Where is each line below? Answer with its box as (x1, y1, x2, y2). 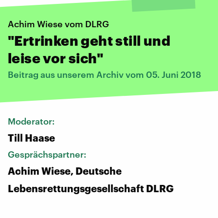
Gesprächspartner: (8, 148, 88, 160)
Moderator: (8, 115, 56, 127)
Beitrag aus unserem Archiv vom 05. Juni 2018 (8, 69, 201, 80)
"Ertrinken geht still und (8, 32, 170, 48)
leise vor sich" (8, 50, 103, 66)
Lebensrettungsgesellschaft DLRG (8, 182, 174, 194)
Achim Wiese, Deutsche (8, 164, 122, 177)
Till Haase (8, 131, 55, 144)
